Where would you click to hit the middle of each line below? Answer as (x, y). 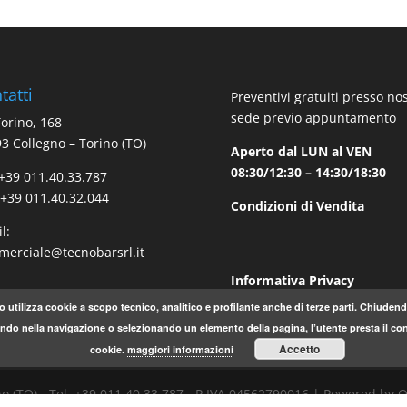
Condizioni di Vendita (297, 205)
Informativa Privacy (292, 281)
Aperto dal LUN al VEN (301, 151)
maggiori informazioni (180, 349)
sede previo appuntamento (313, 117)
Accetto (299, 349)
